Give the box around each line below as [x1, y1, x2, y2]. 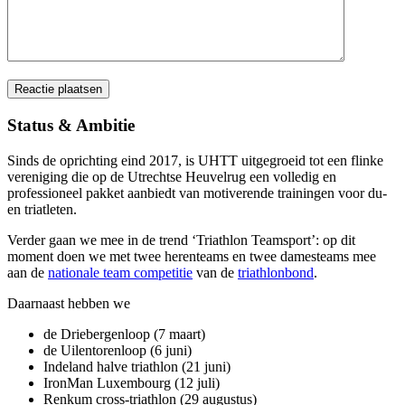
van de [193, 264, 238, 280]
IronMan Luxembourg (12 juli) [43, 374, 220, 391]
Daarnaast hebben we [7, 295, 130, 311]
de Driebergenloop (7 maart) [43, 325, 205, 342]
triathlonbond [238, 264, 314, 280]
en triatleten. [7, 201, 77, 217]
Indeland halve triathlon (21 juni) [43, 358, 231, 374]
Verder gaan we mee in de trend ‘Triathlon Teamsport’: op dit [7, 231, 355, 248]
